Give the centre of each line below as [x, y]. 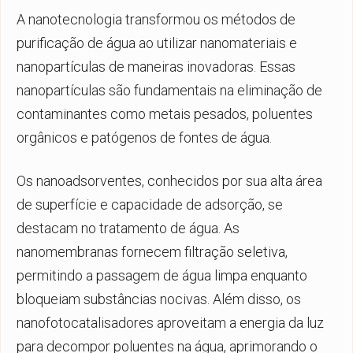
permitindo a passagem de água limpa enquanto [162, 275]
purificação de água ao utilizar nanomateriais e [157, 43]
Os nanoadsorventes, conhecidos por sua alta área [169, 180]
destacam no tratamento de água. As [128, 228]
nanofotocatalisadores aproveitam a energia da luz [170, 322]
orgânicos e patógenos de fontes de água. [144, 137]
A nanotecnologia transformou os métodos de [156, 19]
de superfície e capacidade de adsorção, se [150, 204]
